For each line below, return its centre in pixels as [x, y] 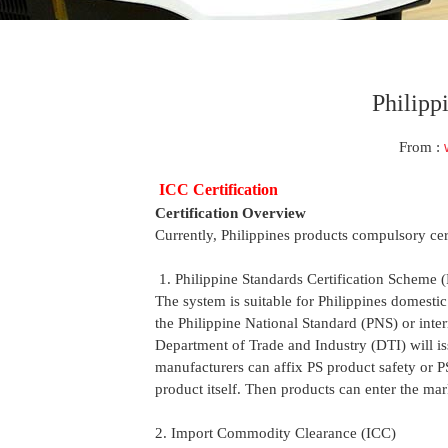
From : [421, 147]
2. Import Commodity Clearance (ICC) [275, 433]
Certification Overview [230, 213]
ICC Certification [216, 189]
